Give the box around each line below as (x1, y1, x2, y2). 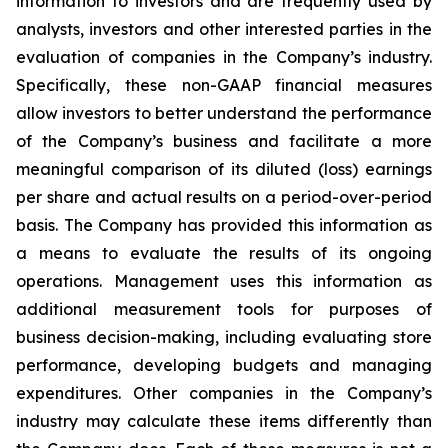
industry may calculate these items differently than (16, 411, 432, 431)
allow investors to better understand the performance (16, 103, 432, 123)
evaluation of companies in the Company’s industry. (16, 47, 432, 67)
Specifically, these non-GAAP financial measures (16, 75, 432, 95)
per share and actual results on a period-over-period (16, 187, 432, 207)
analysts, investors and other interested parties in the (16, 19, 432, 39)
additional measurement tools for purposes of (16, 299, 432, 319)
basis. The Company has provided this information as (16, 215, 432, 235)
